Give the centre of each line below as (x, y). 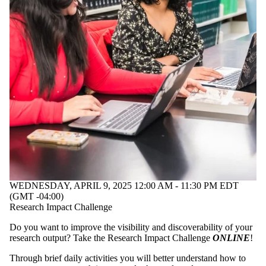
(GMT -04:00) (37, 197)
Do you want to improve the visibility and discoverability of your (131, 227)
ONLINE (231, 238)
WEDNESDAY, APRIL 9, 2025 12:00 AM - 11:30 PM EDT (124, 186)
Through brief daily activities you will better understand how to (128, 258)
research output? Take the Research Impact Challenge (111, 238)
